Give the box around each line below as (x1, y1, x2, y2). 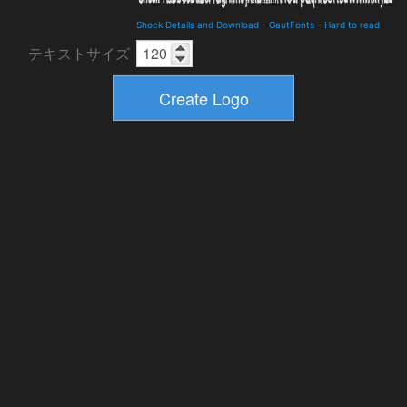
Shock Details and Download (136, 19, 259, 30)
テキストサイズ (28, 45, 130, 63)
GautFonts (269, 19, 314, 30)
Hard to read (324, 19, 380, 30)
